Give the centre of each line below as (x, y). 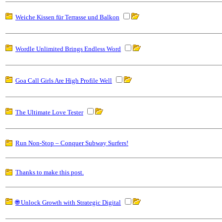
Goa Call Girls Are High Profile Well (64, 81)
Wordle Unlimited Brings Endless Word (68, 49)
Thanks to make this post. (50, 172)
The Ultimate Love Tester (49, 112)
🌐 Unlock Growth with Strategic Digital (68, 203)
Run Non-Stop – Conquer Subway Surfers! (72, 143)
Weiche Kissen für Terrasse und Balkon (67, 17)
